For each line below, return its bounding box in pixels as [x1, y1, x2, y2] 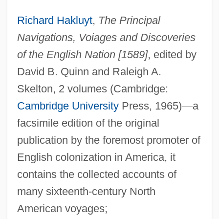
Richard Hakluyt [17, 14, 92, 26]
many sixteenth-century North [17, 185, 155, 197]
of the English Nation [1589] [17, 48, 148, 61]
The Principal [98, 14, 160, 26]
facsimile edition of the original [17, 116, 159, 129]
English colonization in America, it [17, 151, 175, 163]
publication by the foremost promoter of [17, 133, 200, 146]
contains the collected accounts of [17, 168, 176, 180]
